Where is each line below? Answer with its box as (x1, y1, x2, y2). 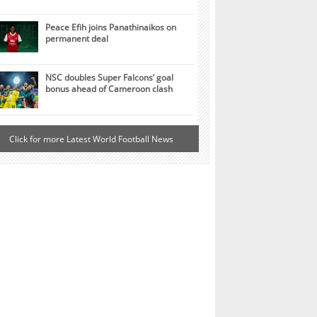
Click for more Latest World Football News (9, 133, 174, 145)
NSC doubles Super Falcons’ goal (45, 71, 173, 83)
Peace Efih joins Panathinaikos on (45, 21, 176, 33)
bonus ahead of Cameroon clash (45, 83, 173, 95)
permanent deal (45, 33, 108, 45)
